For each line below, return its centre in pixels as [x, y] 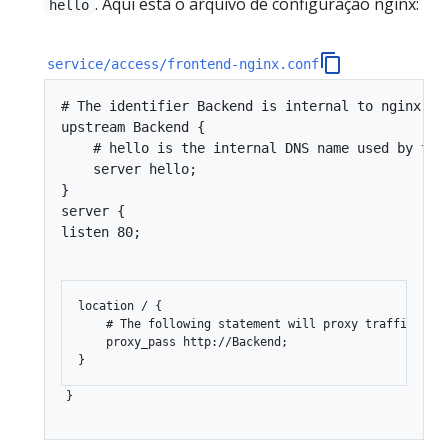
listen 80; [101, 231]
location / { [120, 305]
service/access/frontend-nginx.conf [183, 64]
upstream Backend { [133, 126]
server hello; [129, 168]
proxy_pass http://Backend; [183, 341]
